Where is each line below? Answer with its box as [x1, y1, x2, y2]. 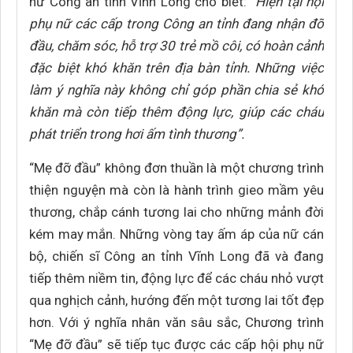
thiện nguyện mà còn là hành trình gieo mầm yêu [29, 182, 324, 198]
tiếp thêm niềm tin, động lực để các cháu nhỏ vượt [29, 270, 324, 286]
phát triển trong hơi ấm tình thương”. [29, 126, 244, 142]
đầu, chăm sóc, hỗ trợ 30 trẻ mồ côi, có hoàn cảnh [29, 38, 324, 54]
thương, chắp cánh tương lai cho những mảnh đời [29, 204, 324, 220]
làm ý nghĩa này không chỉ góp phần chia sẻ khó [29, 82, 324, 98]
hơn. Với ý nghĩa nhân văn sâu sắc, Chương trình [29, 314, 324, 330]
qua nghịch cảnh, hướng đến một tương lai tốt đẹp [29, 292, 324, 308]
